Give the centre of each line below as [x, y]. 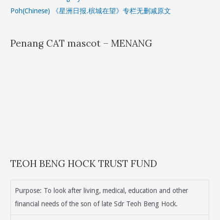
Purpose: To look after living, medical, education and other [102, 191]
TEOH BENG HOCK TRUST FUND [84, 163]
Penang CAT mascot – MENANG [82, 43]
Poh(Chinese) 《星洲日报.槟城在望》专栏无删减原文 [91, 11]
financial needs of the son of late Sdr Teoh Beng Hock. [96, 204]
